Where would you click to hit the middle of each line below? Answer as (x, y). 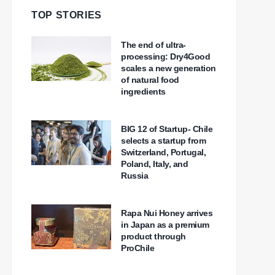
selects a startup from (163, 141)
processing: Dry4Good (165, 57)
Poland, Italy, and (154, 164)
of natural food (150, 80)
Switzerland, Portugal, (163, 153)
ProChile (137, 248)
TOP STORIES (67, 15)
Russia (134, 176)
